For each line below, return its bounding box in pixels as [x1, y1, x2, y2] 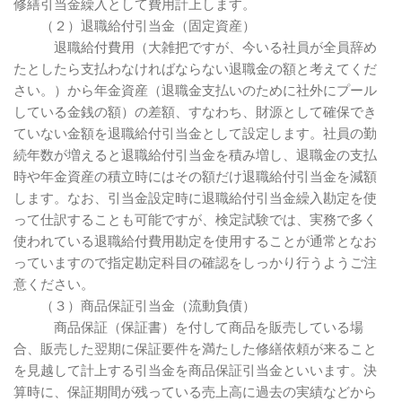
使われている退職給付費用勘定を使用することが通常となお [13, 231, 377, 252]
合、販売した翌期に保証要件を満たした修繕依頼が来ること [13, 338, 377, 360]
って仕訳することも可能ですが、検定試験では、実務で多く [13, 209, 377, 231]
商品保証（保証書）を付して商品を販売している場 [13, 317, 363, 338]
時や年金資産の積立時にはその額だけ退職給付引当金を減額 [13, 166, 377, 188]
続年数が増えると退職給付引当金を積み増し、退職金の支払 [13, 144, 377, 166]
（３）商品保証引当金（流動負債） [13, 295, 256, 317]
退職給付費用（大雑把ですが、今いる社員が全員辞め [13, 37, 377, 58]
